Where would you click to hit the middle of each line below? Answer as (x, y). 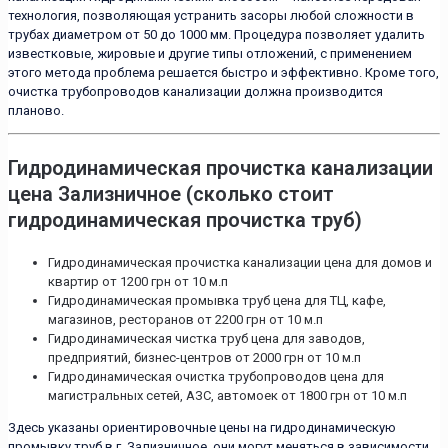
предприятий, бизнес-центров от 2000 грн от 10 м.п (204, 357)
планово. (36, 110)
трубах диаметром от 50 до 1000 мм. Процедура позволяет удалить (216, 34)
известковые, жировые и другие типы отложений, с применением (210, 53)
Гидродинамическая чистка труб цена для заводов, (206, 338)
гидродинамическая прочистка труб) (185, 219)
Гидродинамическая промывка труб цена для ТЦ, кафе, (217, 300)
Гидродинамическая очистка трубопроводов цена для (216, 376)
